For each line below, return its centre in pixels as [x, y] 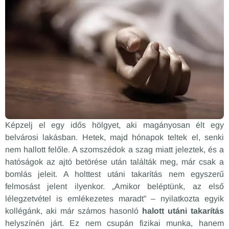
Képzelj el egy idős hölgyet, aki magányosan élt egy [114, 125]
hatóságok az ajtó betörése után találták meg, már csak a [114, 162]
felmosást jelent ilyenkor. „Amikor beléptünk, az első [114, 187]
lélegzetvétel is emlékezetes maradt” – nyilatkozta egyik [114, 199]
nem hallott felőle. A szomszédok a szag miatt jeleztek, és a [114, 150]
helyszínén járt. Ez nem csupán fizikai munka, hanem [114, 223]
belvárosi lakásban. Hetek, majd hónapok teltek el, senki [114, 138]
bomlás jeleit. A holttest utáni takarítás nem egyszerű [114, 174]
